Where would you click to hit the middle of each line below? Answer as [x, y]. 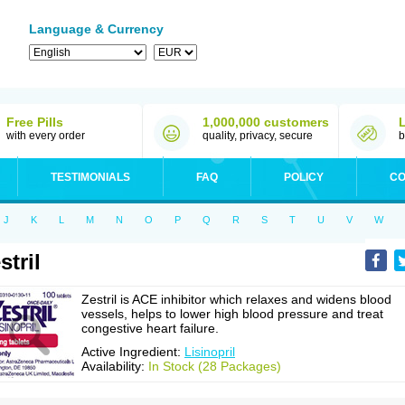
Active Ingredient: [133, 352]
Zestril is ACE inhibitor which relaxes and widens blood [236, 299]
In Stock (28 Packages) [215, 366]
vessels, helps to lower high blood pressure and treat [232, 314]
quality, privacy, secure [258, 136]
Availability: [115, 366]
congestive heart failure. [150, 328]
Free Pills [35, 122]
